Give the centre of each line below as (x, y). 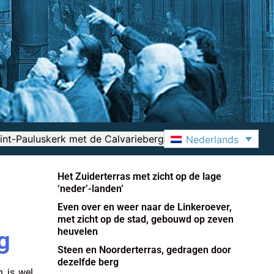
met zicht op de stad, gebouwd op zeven (145, 219)
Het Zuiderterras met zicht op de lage (139, 176)
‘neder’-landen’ (90, 188)
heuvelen (77, 231)
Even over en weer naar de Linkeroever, (144, 207)
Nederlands (212, 139)
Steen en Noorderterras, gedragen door (144, 250)
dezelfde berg (88, 262)
